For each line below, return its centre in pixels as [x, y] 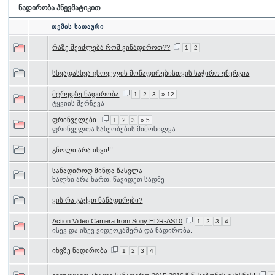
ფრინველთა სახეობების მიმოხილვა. [115, 129]
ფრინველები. [76, 120]
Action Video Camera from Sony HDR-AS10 [118, 221]
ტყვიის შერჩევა [79, 103]
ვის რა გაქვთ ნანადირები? [98, 200]
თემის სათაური [78, 27]
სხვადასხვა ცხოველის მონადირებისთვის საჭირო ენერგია [151, 73]
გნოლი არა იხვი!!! [83, 150]
